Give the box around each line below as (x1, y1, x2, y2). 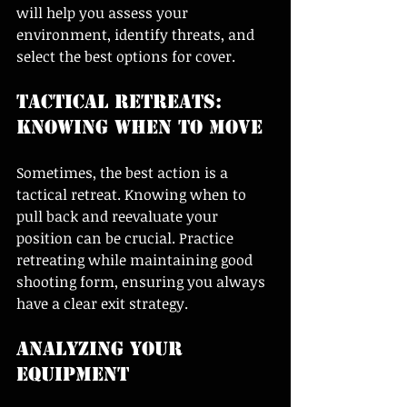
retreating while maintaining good (16, 249, 256, 270)
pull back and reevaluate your (16, 205, 222, 226)
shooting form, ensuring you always (16, 271, 269, 292)
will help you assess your (16, 2, 192, 23)
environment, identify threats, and (16, 24, 258, 45)
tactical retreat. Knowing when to (16, 184, 250, 204)
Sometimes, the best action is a (16, 162, 232, 183)
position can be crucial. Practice (16, 227, 237, 248)
